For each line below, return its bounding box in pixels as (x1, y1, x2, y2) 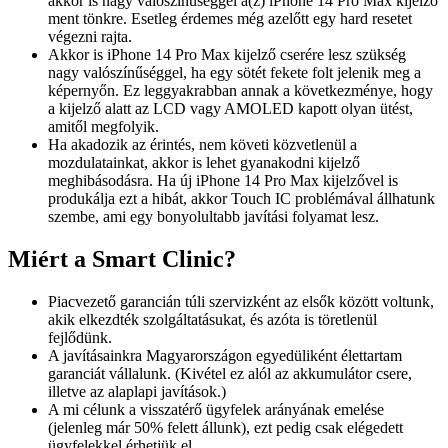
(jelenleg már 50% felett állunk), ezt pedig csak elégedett (48, 418, 403, 436)
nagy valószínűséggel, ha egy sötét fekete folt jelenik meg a (48, 64, 421, 82)
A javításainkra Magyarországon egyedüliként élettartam (48, 346, 402, 364)
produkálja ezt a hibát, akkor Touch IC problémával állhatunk (48, 190, 435, 208)
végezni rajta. (48, 28, 132, 46)
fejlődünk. (48, 328, 112, 346)
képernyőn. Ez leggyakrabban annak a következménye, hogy (48, 82, 433, 100)
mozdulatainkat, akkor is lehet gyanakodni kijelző (48, 154, 360, 172)
